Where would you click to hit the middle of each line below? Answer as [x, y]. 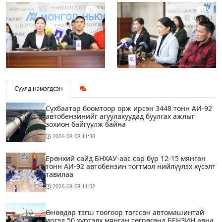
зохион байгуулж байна [86, 124]
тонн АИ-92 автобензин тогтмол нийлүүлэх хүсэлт [131, 166]
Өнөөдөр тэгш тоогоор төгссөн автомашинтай [125, 212]
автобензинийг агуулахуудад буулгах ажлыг [120, 116]
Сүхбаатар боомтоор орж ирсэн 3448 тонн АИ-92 [129, 108]
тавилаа [59, 174]
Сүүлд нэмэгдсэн [39, 88]
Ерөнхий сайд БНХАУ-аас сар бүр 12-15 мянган [126, 158]
